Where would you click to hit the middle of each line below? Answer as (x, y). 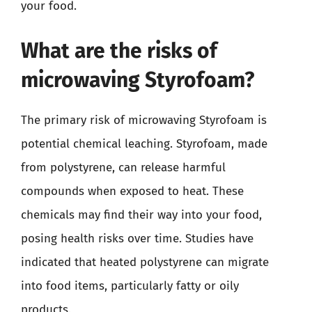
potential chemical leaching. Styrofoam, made (144, 143)
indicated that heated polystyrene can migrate (145, 262)
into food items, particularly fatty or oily (130, 286)
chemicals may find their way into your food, (141, 214)
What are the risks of (119, 50)
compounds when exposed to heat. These (132, 191)
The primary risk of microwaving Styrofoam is (144, 120)
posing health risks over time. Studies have (137, 238)
